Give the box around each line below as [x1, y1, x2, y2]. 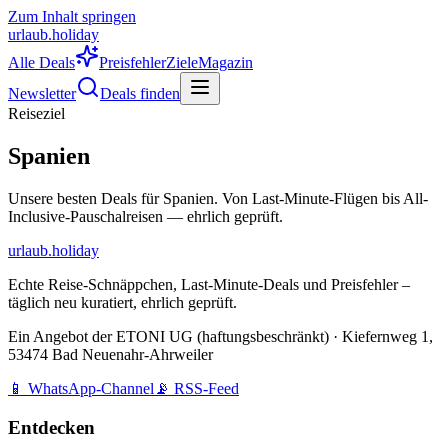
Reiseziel [8, 105, 65, 122]
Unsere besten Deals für [8, 189, 163, 207]
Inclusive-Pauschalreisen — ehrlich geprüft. [8, 207, 283, 225]
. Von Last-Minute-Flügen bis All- [214, 189, 428, 207]
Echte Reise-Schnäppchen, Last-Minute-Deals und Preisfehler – [8, 275, 410, 293]
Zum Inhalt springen [8, 8, 136, 25]
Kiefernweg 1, [342, 327, 433, 345]
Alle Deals [8, 54, 75, 71]
